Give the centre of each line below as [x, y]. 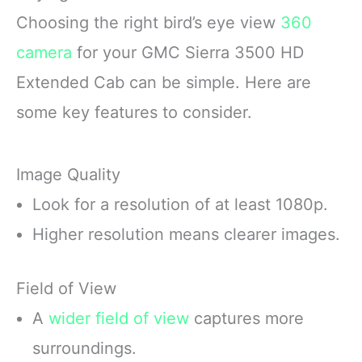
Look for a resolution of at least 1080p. [180, 204]
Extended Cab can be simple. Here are [164, 82]
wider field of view [119, 318]
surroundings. [84, 348]
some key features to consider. [134, 112]
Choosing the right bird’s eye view [148, 22]
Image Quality [68, 174]
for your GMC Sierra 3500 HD [188, 52]
